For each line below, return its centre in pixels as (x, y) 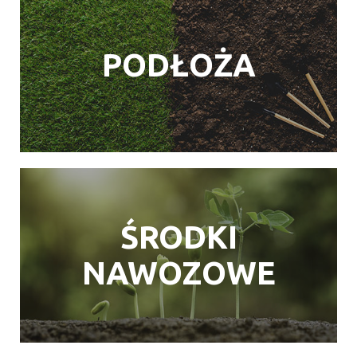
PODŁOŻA (178, 65)
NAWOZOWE (178, 273)
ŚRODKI (178, 237)
